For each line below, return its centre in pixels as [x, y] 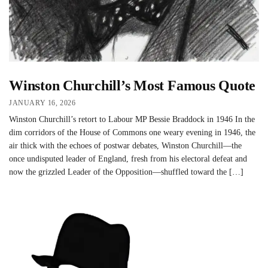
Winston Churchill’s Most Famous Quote [133, 85]
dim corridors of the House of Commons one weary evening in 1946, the [132, 133]
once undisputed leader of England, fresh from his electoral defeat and [128, 159]
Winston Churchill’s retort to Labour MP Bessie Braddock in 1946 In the [132, 120]
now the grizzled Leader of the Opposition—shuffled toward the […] [126, 172]
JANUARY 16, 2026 [42, 103]
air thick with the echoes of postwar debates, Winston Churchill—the [125, 146]
